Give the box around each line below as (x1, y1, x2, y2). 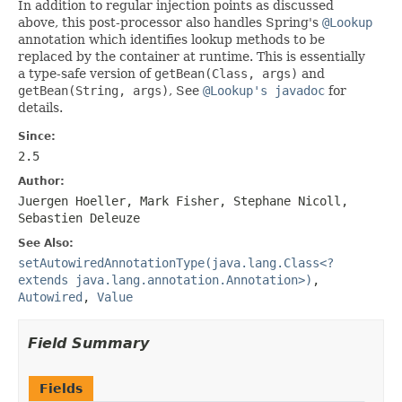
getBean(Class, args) (154, 66, 298, 81)
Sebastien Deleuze (18, 210, 140, 225)
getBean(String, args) (18, 83, 169, 98)
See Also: (18, 236, 74, 249)
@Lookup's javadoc (203, 83, 325, 98)
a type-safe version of (18, 66, 154, 81)
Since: (18, 129, 56, 143)
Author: (18, 174, 65, 188)
